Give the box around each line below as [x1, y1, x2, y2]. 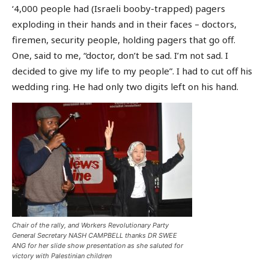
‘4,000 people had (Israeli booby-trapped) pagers [12, 2, 225, 15]
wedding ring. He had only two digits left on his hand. [12, 80, 238, 93]
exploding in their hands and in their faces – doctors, [12, 18, 237, 31]
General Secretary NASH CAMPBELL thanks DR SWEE [12, 231, 177, 240]
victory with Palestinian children [12, 251, 112, 260]
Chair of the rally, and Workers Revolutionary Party [12, 220, 169, 229]
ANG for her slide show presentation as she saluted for [12, 241, 183, 250]
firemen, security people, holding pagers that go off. [12, 34, 235, 46]
